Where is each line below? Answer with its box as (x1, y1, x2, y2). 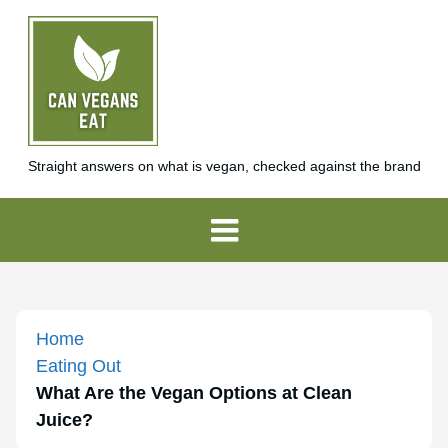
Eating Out (36, 356, 121, 376)
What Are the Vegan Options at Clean (36, 383, 352, 403)
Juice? (36, 410, 93, 430)
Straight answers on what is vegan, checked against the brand (27, 158, 421, 174)
